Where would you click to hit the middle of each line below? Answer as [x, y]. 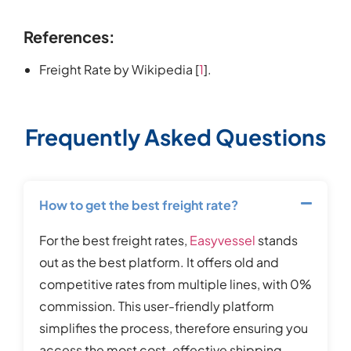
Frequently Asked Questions [175, 136]
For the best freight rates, [114, 240]
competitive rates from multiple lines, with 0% [175, 284]
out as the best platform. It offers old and [159, 262]
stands [278, 240]
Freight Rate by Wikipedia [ [119, 70]
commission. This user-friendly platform [157, 306]
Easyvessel [224, 240]
